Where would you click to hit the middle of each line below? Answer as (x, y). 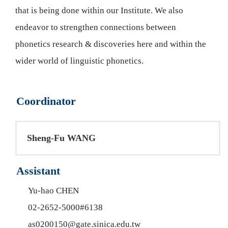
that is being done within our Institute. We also (99, 10)
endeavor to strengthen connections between (96, 27)
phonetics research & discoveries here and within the (111, 44)
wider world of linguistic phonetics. (79, 61)
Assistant (38, 171)
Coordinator (46, 102)
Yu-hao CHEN (54, 190)
